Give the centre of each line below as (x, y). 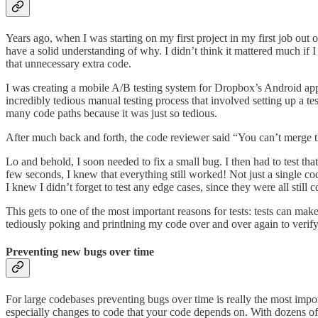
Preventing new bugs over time (80, 252)
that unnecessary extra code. (68, 64)
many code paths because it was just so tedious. (111, 114)
